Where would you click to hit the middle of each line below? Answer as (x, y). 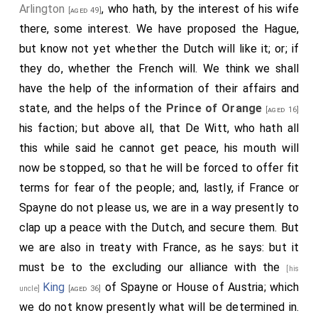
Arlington (42, 9)
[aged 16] (281, 109)
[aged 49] (83, 10)
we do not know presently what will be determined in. (159, 307)
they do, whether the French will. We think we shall (159, 68)
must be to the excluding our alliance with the (153, 267)
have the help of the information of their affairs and (159, 88)
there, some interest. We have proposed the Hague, (159, 28)
